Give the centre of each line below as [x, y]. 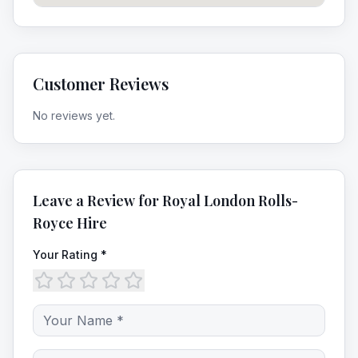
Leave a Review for [97, 201]
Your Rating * [70, 255]
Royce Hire [70, 223]
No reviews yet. [74, 115]
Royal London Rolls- [230, 201]
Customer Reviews [101, 84]
